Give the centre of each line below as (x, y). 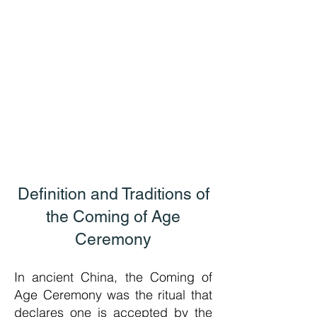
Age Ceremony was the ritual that (113, 295)
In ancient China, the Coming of (113, 277)
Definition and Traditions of (113, 194)
